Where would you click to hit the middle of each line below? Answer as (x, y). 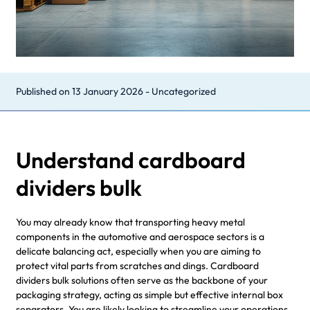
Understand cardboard (131, 159)
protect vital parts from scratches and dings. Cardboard (137, 265)
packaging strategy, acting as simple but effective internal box (149, 294)
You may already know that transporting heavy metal (130, 222)
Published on (44, 92)
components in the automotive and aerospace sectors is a (140, 236)
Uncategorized (184, 92)
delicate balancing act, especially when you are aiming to (138, 251)
